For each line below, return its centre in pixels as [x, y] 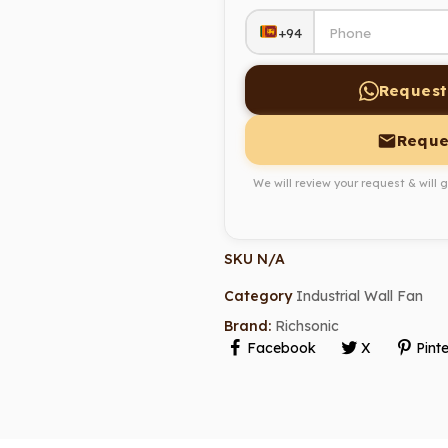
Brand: [249, 325]
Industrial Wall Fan [359, 296]
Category [258, 296]
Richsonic [307, 325]
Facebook [281, 347]
